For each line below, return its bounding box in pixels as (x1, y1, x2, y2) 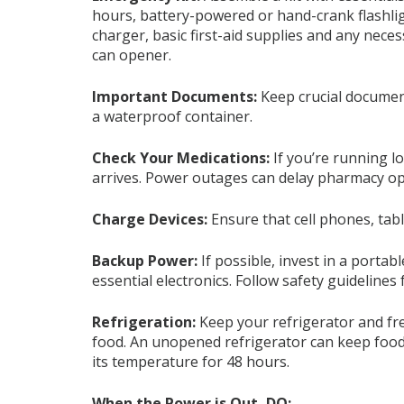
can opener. (92, 45, 171, 65)
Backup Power (92, 251, 194, 271)
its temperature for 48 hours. (92, 352, 289, 372)
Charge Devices (92, 209, 204, 229)
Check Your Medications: (92, 148, 270, 168)
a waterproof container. (92, 106, 252, 126)
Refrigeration (92, 312, 192, 332)
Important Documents (92, 87, 253, 106)
